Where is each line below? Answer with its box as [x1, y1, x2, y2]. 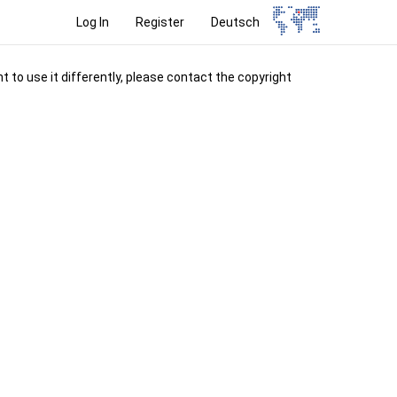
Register [136, 14, 185, 29]
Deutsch [211, 14, 261, 29]
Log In [76, 14, 110, 29]
